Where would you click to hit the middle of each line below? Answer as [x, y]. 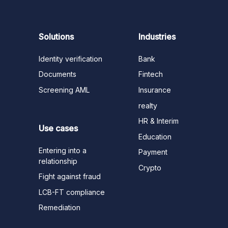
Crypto [150, 167]
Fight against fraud [70, 177]
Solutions [56, 37]
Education [155, 136]
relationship [58, 161]
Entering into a [63, 150]
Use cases [59, 128]
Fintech [151, 74]
